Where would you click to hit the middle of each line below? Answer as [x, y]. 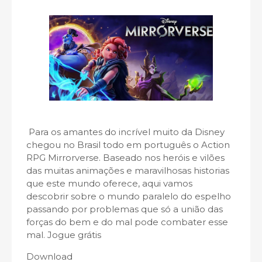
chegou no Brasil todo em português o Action [128, 145]
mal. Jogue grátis [64, 235]
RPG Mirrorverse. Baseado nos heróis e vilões [125, 158]
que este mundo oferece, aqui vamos [109, 183]
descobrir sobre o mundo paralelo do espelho [129, 196]
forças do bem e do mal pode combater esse [127, 222]
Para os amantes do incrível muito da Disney [125, 132]
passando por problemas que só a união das [125, 209]
